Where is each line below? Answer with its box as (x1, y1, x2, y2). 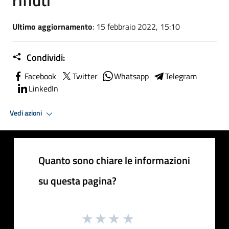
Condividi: (25, 50, 65, 64)
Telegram (165, 70, 197, 82)
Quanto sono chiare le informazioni (38, 152, 190, 168)
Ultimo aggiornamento (12, 20, 93, 33)
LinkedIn (29, 82, 58, 95)
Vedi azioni (10, 107, 43, 119)
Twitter (73, 70, 98, 82)
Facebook (25, 70, 56, 82)
